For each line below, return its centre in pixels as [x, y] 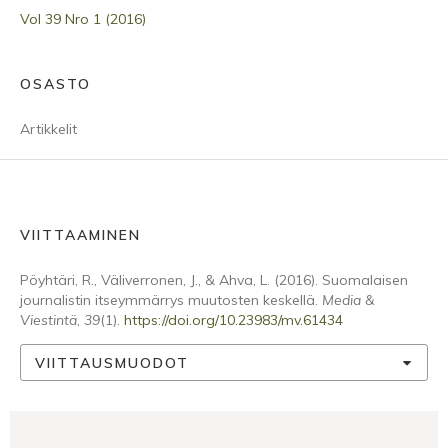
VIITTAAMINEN [80, 235]
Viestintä [48, 320]
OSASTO [55, 84]
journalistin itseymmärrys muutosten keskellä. [171, 300]
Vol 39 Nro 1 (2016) [83, 19]
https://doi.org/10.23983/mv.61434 [233, 320]
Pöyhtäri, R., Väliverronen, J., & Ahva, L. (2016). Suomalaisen [214, 280]
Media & [348, 300]
